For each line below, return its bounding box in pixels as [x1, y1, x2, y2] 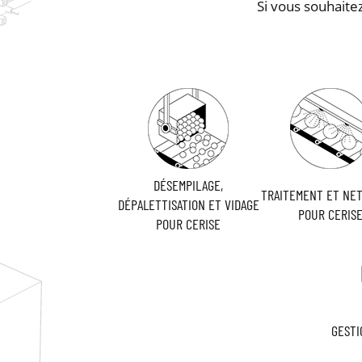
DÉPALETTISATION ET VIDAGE [117, 196, 259, 214]
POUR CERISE [156, 215, 221, 234]
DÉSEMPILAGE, [154, 176, 224, 195]
